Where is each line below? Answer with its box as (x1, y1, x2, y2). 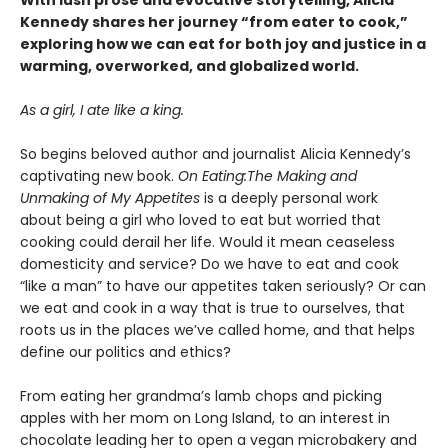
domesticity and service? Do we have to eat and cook (20, 254, 399, 275)
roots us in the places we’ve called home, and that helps (20, 320, 415, 341)
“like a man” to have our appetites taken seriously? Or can (20, 276, 426, 297)
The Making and (247, 166, 357, 187)
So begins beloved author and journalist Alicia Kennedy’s (20, 144, 411, 165)
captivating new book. (20, 166, 178, 187)
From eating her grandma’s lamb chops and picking (20, 386, 382, 407)
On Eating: (178, 166, 247, 187)
